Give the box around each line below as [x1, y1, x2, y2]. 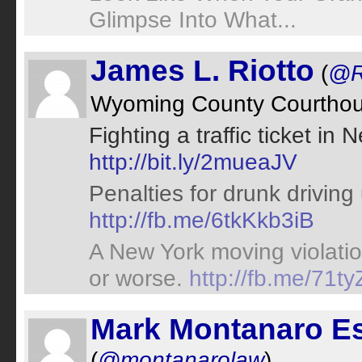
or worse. [89, 265, 189, 291]
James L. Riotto [90, 54, 314, 87]
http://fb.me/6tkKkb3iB [89, 207, 314, 233]
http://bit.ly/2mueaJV [89, 149, 297, 175]
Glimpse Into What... [89, 6, 297, 32]
